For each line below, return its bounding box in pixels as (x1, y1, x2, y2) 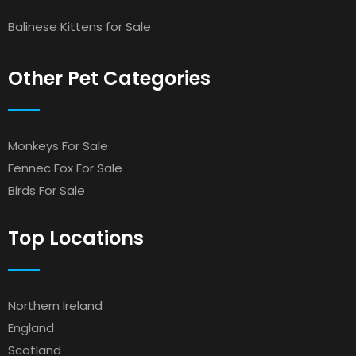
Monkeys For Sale (8, 137, 108, 154)
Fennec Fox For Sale (8, 160, 122, 176)
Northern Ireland (8, 297, 103, 314)
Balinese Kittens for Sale (8, 18, 151, 35)
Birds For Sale (8, 182, 85, 199)
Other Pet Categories (8, 65, 211, 91)
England (8, 319, 54, 336)
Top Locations (8, 225, 144, 251)
